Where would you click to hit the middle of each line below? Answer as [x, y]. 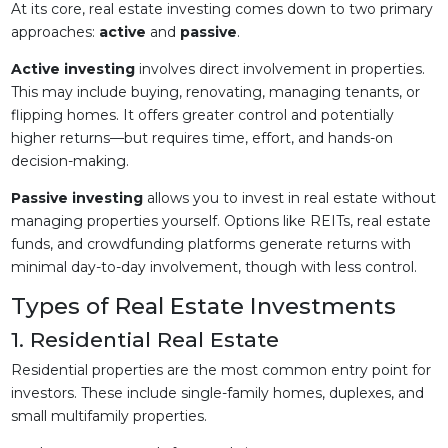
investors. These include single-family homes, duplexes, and [217, 393]
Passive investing [76, 198]
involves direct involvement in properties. [279, 69]
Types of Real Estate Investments [203, 306]
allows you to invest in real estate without [289, 198]
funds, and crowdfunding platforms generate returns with [210, 244]
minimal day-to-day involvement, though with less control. [213, 267]
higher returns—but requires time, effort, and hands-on [201, 138]
